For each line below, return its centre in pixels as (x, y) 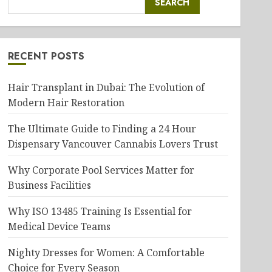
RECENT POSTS (46, 56)
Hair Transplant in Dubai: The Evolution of (106, 87)
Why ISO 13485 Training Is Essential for (100, 211)
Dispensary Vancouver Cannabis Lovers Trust (113, 144)
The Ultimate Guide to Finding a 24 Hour (102, 129)
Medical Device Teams (59, 226)
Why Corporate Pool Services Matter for (101, 170)
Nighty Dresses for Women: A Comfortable (106, 253)
